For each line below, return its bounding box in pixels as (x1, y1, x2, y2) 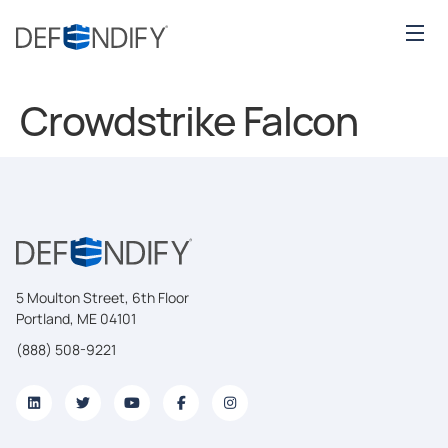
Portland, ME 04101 (16, 309, 136, 328)
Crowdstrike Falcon (20, 93, 358, 148)
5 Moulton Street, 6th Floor (16, 288, 189, 307)
